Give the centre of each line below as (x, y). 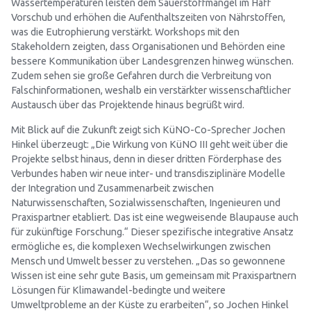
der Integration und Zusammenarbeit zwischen (112, 188)
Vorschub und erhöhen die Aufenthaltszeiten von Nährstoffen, (148, 18)
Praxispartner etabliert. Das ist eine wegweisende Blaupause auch (155, 217)
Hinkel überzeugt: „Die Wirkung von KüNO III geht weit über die (150, 144)
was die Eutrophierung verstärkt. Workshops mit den (125, 32)
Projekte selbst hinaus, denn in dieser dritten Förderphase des (146, 159)
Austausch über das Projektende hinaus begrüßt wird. (128, 105)
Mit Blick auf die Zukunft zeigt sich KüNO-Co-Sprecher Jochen (148, 129)
